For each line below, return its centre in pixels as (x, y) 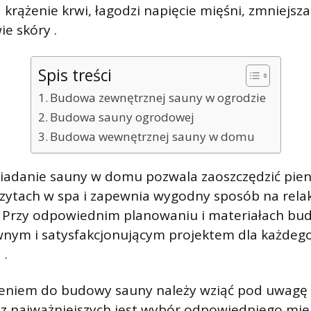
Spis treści (75, 75)
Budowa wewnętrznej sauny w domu (152, 136)
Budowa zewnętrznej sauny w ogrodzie (158, 98)
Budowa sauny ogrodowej (122, 117)
